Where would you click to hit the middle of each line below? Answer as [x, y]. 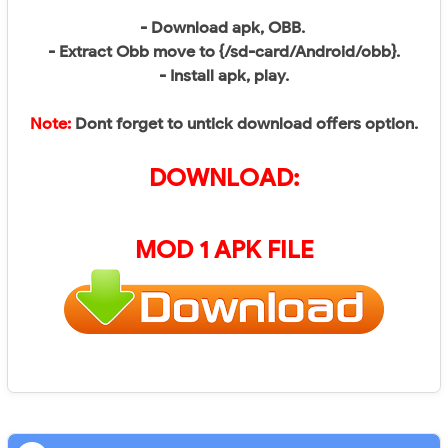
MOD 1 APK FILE [224, 250]
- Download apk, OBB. [224, 28]
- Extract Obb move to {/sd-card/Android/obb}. [224, 52]
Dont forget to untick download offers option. [244, 124]
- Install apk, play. [224, 76]
